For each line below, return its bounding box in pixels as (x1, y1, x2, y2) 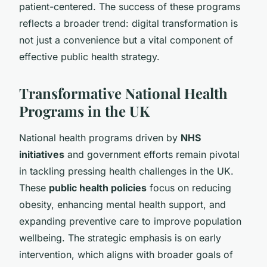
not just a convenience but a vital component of (19, 33, 233, 46)
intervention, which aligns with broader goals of (19, 248, 233, 260)
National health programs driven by (19, 131, 181, 144)
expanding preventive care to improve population (19, 215, 241, 227)
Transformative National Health (19, 83, 228, 103)
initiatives (19, 148, 64, 160)
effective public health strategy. (19, 50, 160, 63)
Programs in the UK (19, 101, 150, 120)
